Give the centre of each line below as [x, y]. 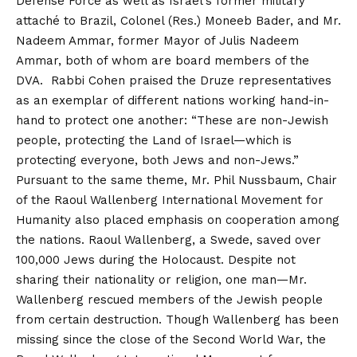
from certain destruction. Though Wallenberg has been [177, 320]
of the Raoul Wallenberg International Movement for [170, 200]
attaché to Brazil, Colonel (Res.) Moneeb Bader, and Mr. [178, 21]
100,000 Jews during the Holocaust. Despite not [156, 260]
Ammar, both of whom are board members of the [163, 61]
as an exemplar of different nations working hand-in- [173, 101]
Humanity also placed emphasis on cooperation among [178, 220]
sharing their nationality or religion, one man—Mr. [161, 280]
